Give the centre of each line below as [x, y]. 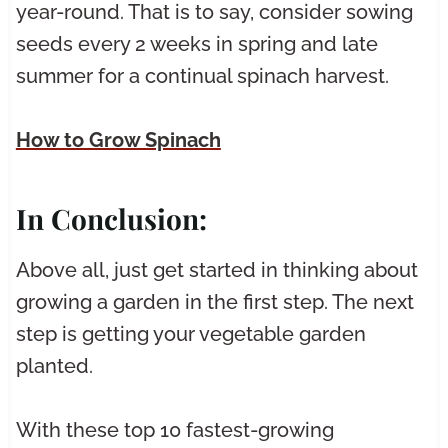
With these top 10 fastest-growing [174, 430]
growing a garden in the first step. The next [214, 302]
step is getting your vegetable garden [190, 334]
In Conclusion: [111, 219]
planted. [54, 366]
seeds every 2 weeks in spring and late [196, 44]
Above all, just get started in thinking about [216, 270]
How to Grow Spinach [118, 140]
